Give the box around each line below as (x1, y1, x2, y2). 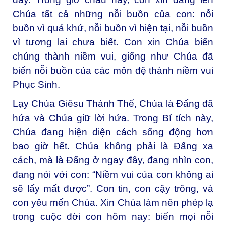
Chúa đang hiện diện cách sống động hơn (13, 126, 213, 137)
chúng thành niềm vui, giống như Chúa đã (13, 51, 213, 62)
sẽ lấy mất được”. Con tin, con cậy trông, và (13, 183, 213, 194)
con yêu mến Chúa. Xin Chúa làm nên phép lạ (13, 197, 213, 208)
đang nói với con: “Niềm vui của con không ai (13, 168, 213, 180)
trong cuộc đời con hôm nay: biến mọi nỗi (13, 211, 213, 222)
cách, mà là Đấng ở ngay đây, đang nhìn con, (13, 154, 213, 165)
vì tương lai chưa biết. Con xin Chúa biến (13, 37, 213, 48)
